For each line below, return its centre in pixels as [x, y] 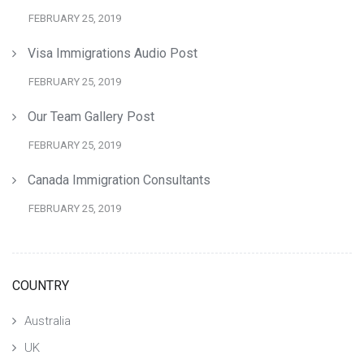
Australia [48, 321]
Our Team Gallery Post [91, 117]
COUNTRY [41, 286]
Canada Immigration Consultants [119, 180]
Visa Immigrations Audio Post [113, 54]
